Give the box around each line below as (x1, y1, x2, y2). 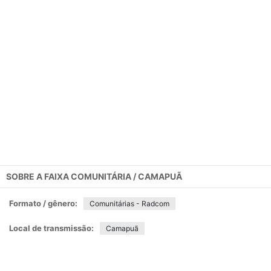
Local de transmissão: (9, 223, 94, 233)
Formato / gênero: (9, 198, 77, 208)
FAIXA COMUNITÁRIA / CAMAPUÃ (44, 171, 182, 181)
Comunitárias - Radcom (90, 199, 169, 208)
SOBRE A (6, 171, 44, 181)
